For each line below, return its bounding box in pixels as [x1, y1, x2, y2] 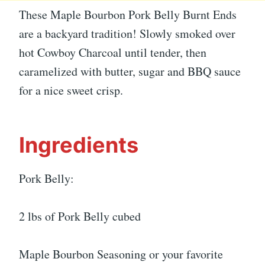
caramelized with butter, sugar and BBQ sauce [19, 63, 241, 79]
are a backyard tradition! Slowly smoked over [19, 25, 235, 41]
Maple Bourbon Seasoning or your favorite [19, 245, 223, 262]
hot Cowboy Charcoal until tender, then [19, 44, 206, 60]
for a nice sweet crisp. [19, 82, 123, 98]
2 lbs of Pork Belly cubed [19, 208, 141, 224]
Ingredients [19, 131, 138, 158]
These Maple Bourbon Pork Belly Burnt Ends [19, 6, 237, 22]
